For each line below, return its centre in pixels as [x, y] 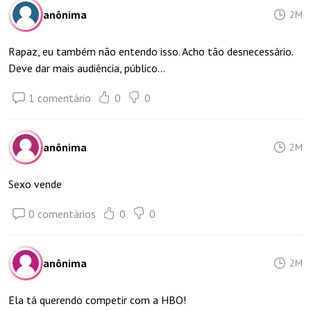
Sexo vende [35, 184]
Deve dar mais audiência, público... [87, 68]
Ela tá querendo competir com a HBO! [97, 300]
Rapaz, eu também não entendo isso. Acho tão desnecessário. [151, 51]
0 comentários [62, 214]
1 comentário [60, 98]
